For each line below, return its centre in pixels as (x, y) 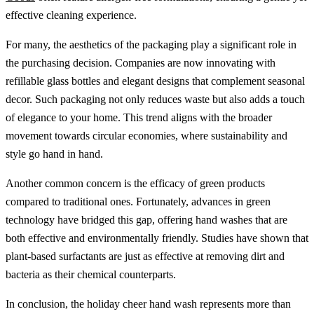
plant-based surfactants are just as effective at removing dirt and (145, 256)
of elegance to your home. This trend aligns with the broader (139, 117)
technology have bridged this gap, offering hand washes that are (146, 219)
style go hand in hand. (54, 153)
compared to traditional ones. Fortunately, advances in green (138, 201)
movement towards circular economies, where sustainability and (146, 135)
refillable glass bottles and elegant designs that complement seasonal (155, 81)
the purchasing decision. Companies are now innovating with (141, 62)
